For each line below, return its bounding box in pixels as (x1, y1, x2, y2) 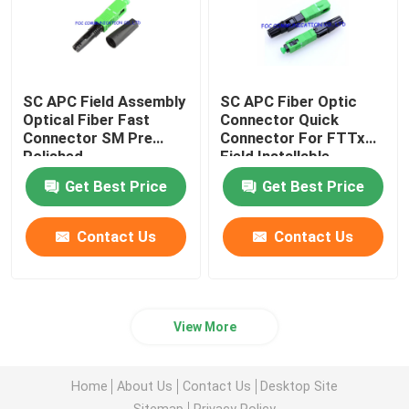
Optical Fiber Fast (23, 110, 151, 130)
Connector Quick (220, 110, 340, 130)
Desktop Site (260, 378, 339, 393)
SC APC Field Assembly (23, 92, 186, 111)
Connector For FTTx (220, 129, 366, 148)
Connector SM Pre (23, 129, 153, 148)
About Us (117, 378, 173, 393)
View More (173, 320, 236, 335)
